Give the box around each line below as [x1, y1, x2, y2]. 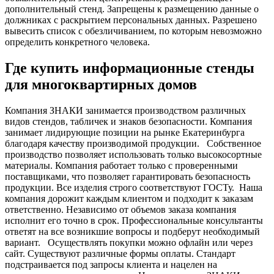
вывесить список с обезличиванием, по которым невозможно [5, 25, 262, 36]
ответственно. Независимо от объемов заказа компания [5, 204, 236, 215]
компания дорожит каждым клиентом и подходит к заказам [5, 193, 253, 204]
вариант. [5, 237, 43, 248]
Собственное [207, 138, 261, 149]
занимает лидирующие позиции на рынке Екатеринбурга [5, 127, 245, 138]
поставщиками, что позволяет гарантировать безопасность [5, 171, 250, 182]
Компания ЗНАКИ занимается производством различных [5, 105, 246, 116]
